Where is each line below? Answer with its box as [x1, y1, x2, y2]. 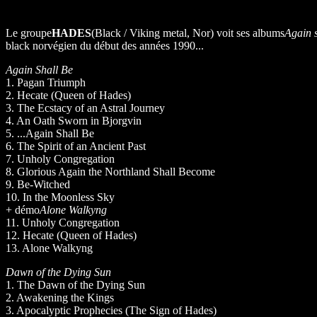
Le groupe [6, 27, 52, 40]
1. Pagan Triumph [6, 76, 86, 89]
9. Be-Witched [6, 178, 70, 191]
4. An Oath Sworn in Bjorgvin [6, 115, 142, 127]
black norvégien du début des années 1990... [6, 40, 204, 52]
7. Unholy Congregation [6, 153, 115, 166]
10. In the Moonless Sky [6, 191, 115, 204]
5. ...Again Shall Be [6, 127, 94, 140]
